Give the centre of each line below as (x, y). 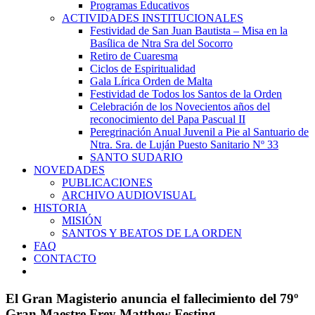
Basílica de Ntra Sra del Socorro (161, 43)
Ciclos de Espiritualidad (143, 69)
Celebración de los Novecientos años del (180, 107)
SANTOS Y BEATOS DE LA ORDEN (152, 233)
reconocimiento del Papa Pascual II (168, 119)
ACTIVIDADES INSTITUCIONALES (153, 18)
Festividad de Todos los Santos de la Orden (186, 94)
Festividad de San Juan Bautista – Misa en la (189, 31)
